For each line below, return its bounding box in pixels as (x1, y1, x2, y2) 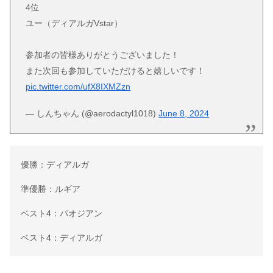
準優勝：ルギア (20, 183, 80, 194)
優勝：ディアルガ (20, 159, 89, 169)
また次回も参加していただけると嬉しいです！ (26, 65, 205, 76)
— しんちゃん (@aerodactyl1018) (26, 108, 159, 119)
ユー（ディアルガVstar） (26, 18, 123, 28)
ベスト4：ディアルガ (20, 232, 102, 243)
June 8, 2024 (158, 108, 210, 119)
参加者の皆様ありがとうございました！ (26, 49, 180, 60)
